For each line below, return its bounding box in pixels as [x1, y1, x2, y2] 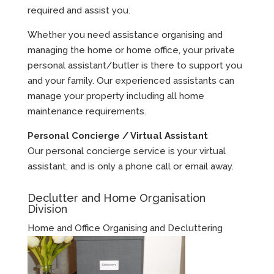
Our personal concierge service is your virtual [27, 145, 226, 157]
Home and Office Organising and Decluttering [27, 222, 223, 234]
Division [27, 202, 67, 215]
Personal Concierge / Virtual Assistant [27, 130, 208, 141]
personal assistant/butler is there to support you [27, 59, 242, 71]
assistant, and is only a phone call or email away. [27, 160, 234, 172]
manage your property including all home [27, 90, 204, 102]
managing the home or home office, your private [27, 44, 235, 56]
